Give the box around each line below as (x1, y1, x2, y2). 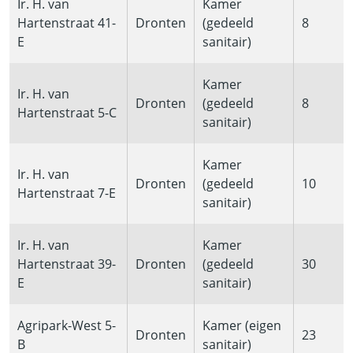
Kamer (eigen (203, 317, 281, 335)
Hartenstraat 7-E (17, 184, 116, 203)
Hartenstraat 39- (17, 255, 116, 273)
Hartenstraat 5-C (17, 104, 117, 122)
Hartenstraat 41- (17, 14, 116, 32)
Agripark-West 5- (17, 317, 116, 335)
